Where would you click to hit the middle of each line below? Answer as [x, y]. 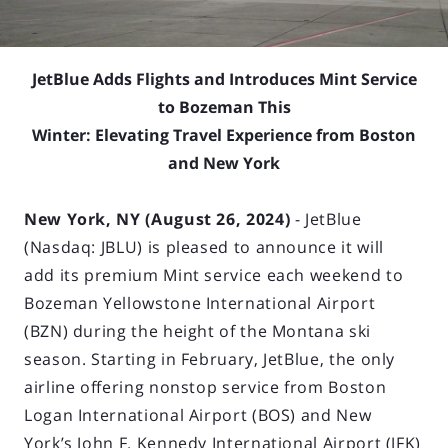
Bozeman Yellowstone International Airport [200, 302]
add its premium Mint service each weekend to [214, 274]
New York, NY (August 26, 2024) [157, 218]
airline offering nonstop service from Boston [205, 386]
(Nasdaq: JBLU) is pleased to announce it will [204, 246]
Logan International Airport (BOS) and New [198, 414]
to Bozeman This [224, 106]
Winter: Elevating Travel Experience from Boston [224, 134]
